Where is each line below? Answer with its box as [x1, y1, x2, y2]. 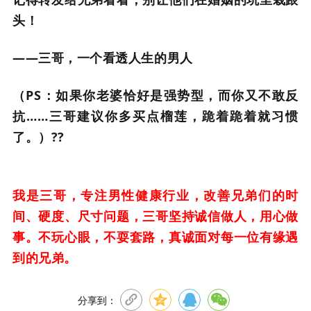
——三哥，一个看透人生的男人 [12, 49, 193, 66]
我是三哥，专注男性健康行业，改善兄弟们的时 [12, 187, 299, 203]
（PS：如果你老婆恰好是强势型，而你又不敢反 [12, 87, 299, 103]
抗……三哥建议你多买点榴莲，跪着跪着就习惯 [12, 108, 299, 124]
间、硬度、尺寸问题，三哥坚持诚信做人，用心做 [12, 208, 299, 224]
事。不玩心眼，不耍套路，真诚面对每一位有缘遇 [12, 228, 299, 245]
